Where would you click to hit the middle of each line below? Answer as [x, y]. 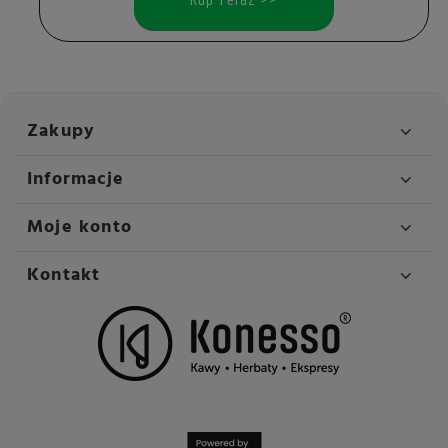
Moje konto [79, 228]
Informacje [75, 180]
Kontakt [64, 276]
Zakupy [61, 132]
